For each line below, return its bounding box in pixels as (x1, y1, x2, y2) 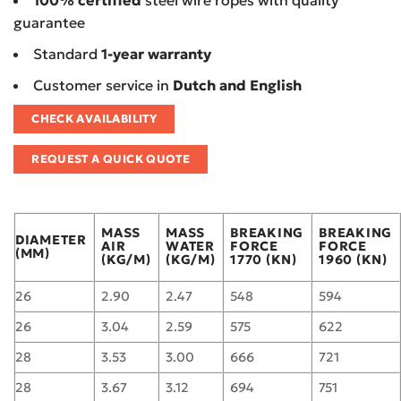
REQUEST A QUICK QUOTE (31, 152, 191, 167)
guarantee (13, 13, 85, 32)
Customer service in (33, 75, 173, 94)
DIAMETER (15, 231, 87, 248)
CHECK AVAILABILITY (31, 112, 158, 127)
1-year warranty (101, 45, 211, 64)
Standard (33, 45, 101, 64)
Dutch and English (173, 75, 302, 94)
